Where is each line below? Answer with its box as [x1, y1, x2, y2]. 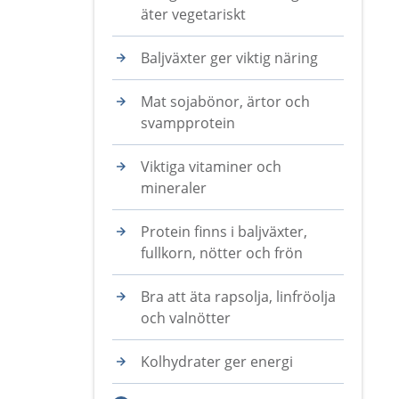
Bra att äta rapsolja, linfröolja [141, 287, 336, 306]
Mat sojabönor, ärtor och [141, 92, 310, 111]
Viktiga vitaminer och [141, 157, 281, 176]
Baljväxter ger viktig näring [141, 48, 318, 68]
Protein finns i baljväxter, [141, 222, 307, 241]
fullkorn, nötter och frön [141, 243, 303, 263]
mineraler [141, 178, 207, 198]
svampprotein [141, 113, 235, 133]
